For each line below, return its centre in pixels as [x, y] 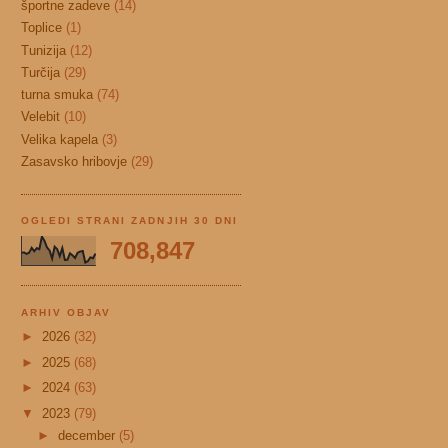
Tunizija [43, 50]
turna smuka [57, 95]
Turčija [40, 72]
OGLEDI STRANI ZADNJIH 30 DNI [129, 221]
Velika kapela [59, 139]
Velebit [40, 117]
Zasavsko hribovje [74, 161]
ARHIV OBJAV [66, 312]
